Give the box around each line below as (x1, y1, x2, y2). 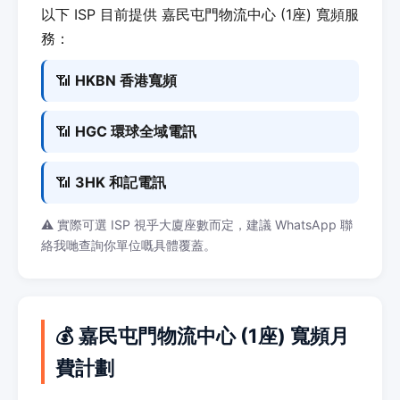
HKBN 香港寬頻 (75, 71, 177, 89)
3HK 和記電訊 (75, 173, 166, 191)
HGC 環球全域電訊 (75, 122, 196, 140)
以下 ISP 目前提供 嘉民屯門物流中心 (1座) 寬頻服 (41, 5, 359, 23)
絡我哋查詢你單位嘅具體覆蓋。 (41, 237, 216, 253)
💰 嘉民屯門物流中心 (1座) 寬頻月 (55, 324, 349, 347)
